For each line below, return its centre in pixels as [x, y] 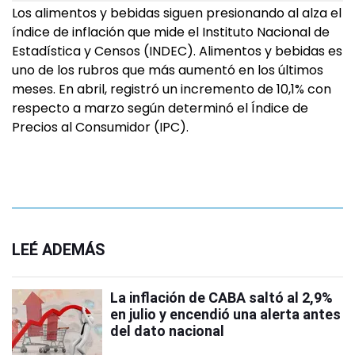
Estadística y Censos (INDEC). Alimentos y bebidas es [177, 51]
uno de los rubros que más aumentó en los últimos [168, 70]
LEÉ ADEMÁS [59, 250]
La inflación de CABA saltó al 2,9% [221, 298]
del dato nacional [167, 331]
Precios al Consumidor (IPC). [100, 127]
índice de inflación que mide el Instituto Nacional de [171, 32]
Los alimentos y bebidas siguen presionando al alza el [177, 13]
